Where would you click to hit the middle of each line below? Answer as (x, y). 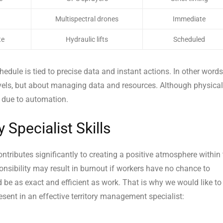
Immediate (189, 19)
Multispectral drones (87, 19)
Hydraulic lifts (87, 40)
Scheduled (189, 40)
